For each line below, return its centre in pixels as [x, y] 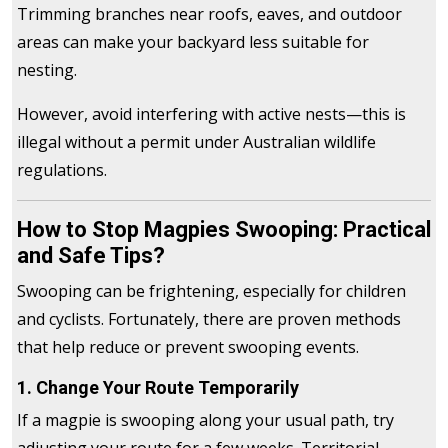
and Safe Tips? [91, 256]
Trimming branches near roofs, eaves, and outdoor [209, 14]
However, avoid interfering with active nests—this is [211, 114]
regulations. [62, 170]
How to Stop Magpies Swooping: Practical [224, 230]
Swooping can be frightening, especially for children [211, 291]
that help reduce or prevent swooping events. [188, 347]
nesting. [47, 70]
